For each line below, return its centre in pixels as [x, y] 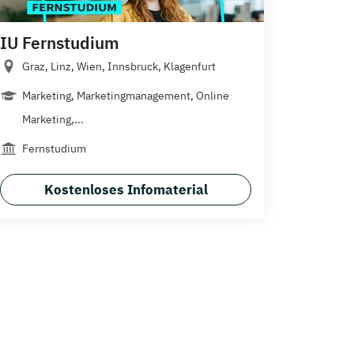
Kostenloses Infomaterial [126, 189]
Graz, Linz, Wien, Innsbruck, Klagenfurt [119, 66]
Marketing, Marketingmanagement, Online [126, 95]
